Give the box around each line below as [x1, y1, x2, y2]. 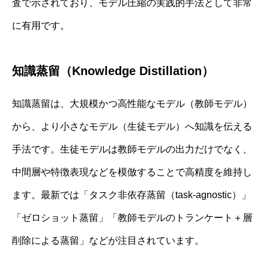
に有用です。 [12, 20, 70, 31]
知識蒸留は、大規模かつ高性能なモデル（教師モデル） [12, 98, 252, 109]
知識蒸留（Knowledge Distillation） [12, 64, 214, 78]
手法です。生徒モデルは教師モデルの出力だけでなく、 [12, 144, 252, 155]
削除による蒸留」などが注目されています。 [12, 235, 204, 246]
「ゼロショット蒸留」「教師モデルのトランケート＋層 [12, 213, 252, 223]
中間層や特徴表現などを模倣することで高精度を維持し [12, 167, 252, 178]
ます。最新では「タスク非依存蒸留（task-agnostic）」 [12, 190, 251, 201]
